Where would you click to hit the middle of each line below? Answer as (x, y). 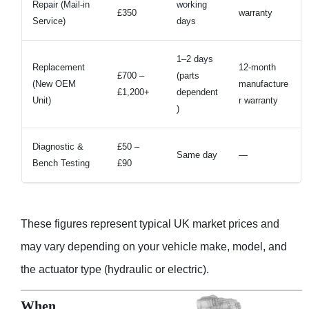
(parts (188, 76)
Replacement (59, 68)
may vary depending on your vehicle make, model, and (154, 247)
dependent (197, 92)
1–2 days (195, 59)
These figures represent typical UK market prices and (150, 224)
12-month (257, 68)
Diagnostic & (58, 147)
